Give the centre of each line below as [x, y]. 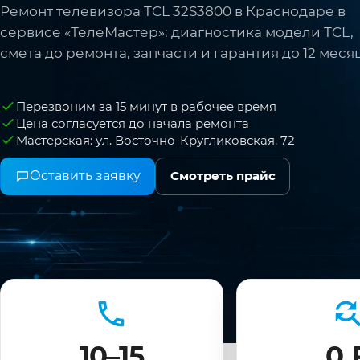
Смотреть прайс [223, 176]
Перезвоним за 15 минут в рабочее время [146, 106]
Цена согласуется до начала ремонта [133, 123]
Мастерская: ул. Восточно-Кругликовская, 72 [155, 140]
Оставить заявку [85, 176]
